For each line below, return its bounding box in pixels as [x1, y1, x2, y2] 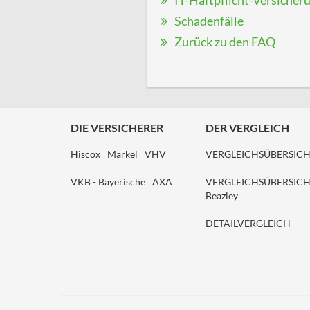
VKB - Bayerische [71, 176, 145, 188]
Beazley [206, 190, 238, 201]
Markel [107, 148, 138, 160]
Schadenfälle [174, 13, 244, 28]
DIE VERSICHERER [71, 121, 163, 134]
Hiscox [71, 148, 100, 160]
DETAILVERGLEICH [206, 217, 291, 229]
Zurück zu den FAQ [174, 34, 275, 49]
